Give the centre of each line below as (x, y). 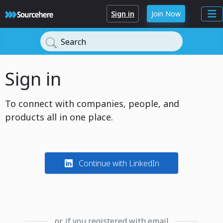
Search (73, 42)
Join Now (166, 14)
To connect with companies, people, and (92, 104)
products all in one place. (59, 117)
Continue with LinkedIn (119, 163)
